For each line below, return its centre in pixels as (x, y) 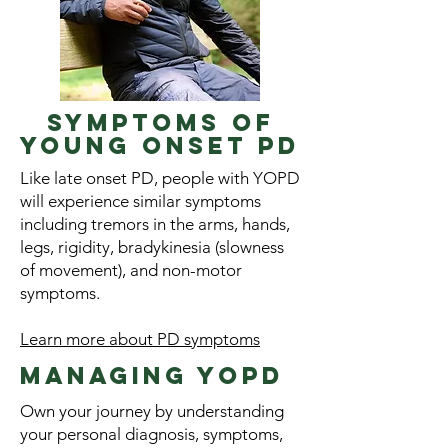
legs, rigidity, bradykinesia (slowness (152, 247)
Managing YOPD (152, 375)
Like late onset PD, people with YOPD (160, 178)
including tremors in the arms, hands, (155, 224)
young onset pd (160, 145)
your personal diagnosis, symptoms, (151, 434)
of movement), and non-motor (131, 270)
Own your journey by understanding (152, 411)
